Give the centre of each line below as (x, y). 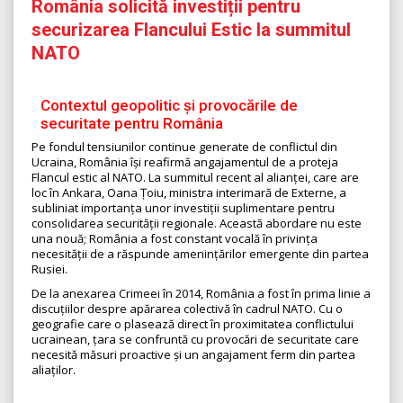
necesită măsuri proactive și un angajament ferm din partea (193, 355)
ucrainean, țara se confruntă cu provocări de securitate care (195, 340)
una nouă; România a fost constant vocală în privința (175, 239)
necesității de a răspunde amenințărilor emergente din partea (200, 254)
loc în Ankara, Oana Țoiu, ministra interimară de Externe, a (189, 193)
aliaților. (54, 370)
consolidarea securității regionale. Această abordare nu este (197, 224)
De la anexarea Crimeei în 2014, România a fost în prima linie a (201, 294)
